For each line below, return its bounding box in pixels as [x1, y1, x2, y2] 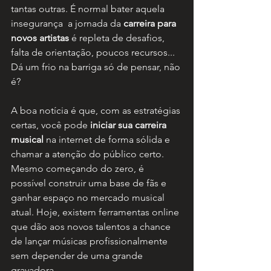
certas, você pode [11, 119, 90, 131]
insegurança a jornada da [11, 18, 123, 30]
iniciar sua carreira [90, 119, 169, 131]
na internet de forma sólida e [44, 134, 172, 146]
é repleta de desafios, [69, 32, 167, 44]
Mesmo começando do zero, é [11, 163, 146, 175]
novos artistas [11, 32, 69, 44]
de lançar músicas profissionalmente [11, 235, 170, 247]
